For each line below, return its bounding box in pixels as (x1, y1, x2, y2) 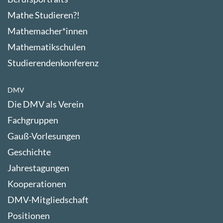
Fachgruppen (7, 114, 58, 125)
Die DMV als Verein (7, 98, 84, 110)
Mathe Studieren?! (7, 9, 80, 20)
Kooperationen (7, 178, 66, 189)
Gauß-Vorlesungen (7, 130, 80, 141)
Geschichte (7, 146, 51, 157)
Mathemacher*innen (7, 25, 88, 36)
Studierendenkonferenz (7, 57, 99, 68)
